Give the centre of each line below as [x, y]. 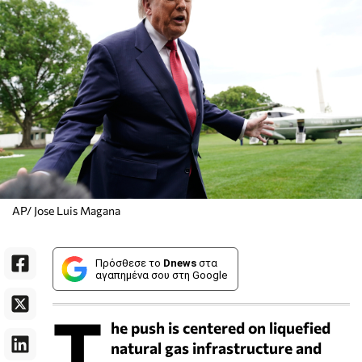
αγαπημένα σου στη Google [161, 275]
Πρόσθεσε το [129, 263]
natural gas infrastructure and [216, 347]
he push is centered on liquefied [221, 327]
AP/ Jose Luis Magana [66, 210]
